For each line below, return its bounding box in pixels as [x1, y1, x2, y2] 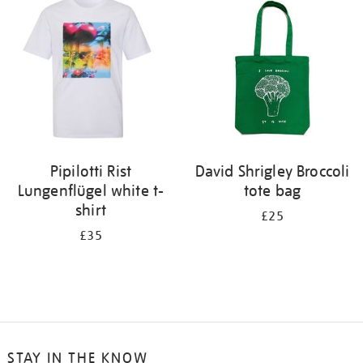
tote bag [243, 181, 301, 200]
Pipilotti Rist [49, 161, 132, 181]
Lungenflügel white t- [17, 181, 164, 200]
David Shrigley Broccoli [194, 161, 350, 181]
